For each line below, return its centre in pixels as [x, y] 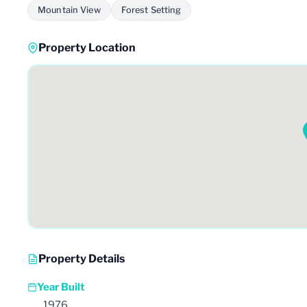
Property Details [82, 258]
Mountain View [69, 10]
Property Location [87, 47]
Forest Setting [151, 10]
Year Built [61, 287]
